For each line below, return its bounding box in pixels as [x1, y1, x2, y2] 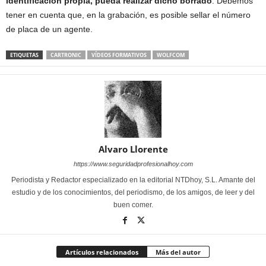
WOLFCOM [157, 51, 185, 59]
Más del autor [156, 248, 201, 256]
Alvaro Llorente [98, 143, 168, 155]
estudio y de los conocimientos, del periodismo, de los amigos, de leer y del [11, 188, 255, 197]
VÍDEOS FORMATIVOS [91, 51, 147, 59]
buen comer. [113, 201, 153, 209]
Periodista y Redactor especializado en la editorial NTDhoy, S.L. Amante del [11, 176, 255, 184]
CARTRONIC [50, 51, 81, 59]
